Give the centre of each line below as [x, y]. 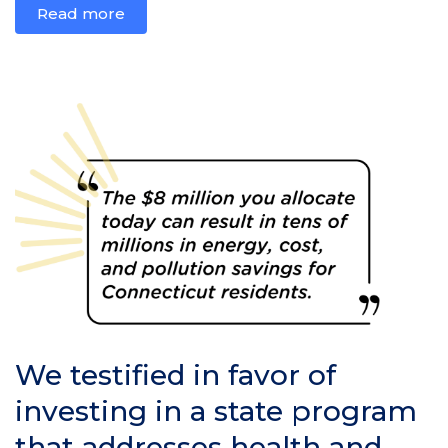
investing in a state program [216, 411]
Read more [81, 14]
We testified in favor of [175, 375]
